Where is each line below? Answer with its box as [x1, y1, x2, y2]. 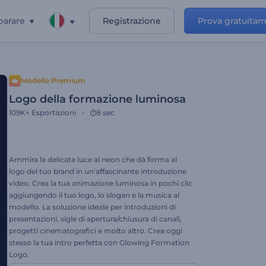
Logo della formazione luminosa [9, 93, 186, 106]
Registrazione [103, 15, 161, 26]
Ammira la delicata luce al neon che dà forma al [9, 155, 177, 164]
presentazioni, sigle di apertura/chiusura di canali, [9, 214, 182, 223]
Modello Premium [21, 76, 85, 85]
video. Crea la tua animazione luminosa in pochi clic [9, 179, 192, 188]
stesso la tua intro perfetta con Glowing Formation [9, 238, 189, 247]
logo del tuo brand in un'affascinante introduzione [9, 167, 186, 176]
